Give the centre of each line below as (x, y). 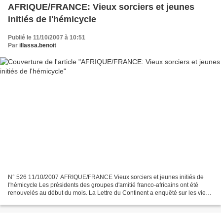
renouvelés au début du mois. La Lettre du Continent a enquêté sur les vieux (110, 193)
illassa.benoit (38, 45)
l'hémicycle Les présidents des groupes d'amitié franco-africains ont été (103, 185)
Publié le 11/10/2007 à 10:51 (47, 37)
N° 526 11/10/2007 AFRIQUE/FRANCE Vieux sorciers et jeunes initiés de (106, 177)
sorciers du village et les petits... (50, 201)
